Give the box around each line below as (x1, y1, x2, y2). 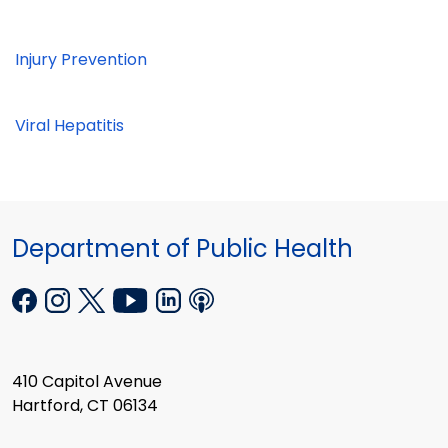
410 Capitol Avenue (12, 370, 162, 394)
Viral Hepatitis (15, 113, 124, 137)
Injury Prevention (15, 47, 147, 71)
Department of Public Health (12, 231, 353, 265)
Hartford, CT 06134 (12, 394, 158, 418)
